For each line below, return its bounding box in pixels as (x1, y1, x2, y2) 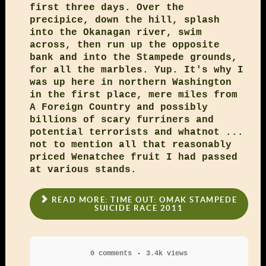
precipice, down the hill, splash (29, 14, 220, 26)
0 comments (90, 249, 132, 258)
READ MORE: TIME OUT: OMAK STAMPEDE (49, 195, 237, 204)
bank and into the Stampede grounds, (29, 52, 237, 63)
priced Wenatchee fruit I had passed (29, 151, 237, 163)
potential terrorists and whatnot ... (29, 126, 243, 138)
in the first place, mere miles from (29, 89, 237, 100)
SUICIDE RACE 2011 (94, 203, 183, 213)
